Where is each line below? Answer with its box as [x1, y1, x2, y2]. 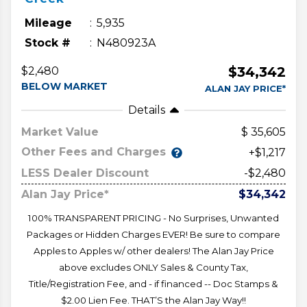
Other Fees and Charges [21, 145, 166, 159]
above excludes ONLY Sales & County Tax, [59, 261, 248, 273]
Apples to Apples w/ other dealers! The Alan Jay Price [33, 245, 274, 256]
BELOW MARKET [21, 79, 108, 93]
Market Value [21, 125, 99, 138]
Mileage [25, 16, 72, 29]
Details [128, 103, 165, 116]
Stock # [25, 36, 71, 49]
